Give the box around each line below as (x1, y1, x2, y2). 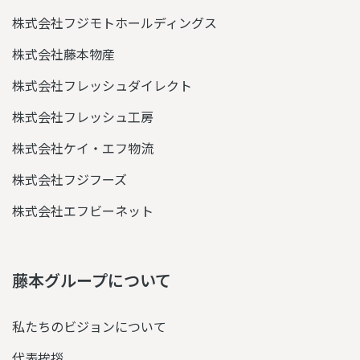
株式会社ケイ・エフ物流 (12, 138, 153, 157)
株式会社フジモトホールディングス (12, 13, 217, 32)
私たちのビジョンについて (12, 317, 166, 336)
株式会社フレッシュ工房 (12, 107, 153, 126)
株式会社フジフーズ (12, 170, 127, 189)
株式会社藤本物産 (12, 44, 115, 63)
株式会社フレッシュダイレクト (12, 76, 192, 95)
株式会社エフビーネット (12, 201, 153, 220)
